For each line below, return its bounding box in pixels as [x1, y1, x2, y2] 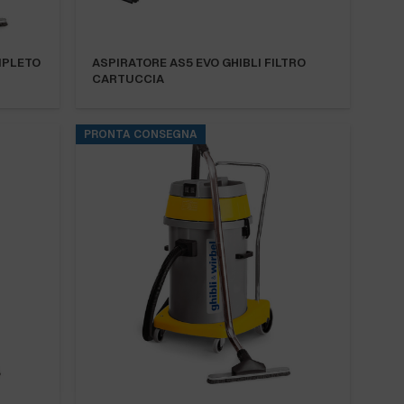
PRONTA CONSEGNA [84, 127, 197, 142]
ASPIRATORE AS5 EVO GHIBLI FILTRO [92, 54, 306, 70]
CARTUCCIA [92, 70, 164, 87]
